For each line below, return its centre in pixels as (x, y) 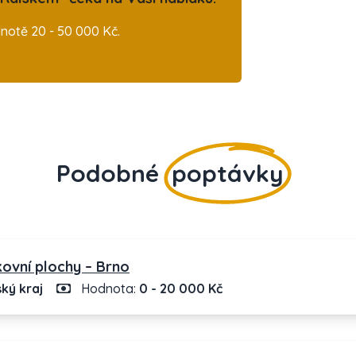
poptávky (228, 173)
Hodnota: (108, 288)
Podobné (111, 173)
